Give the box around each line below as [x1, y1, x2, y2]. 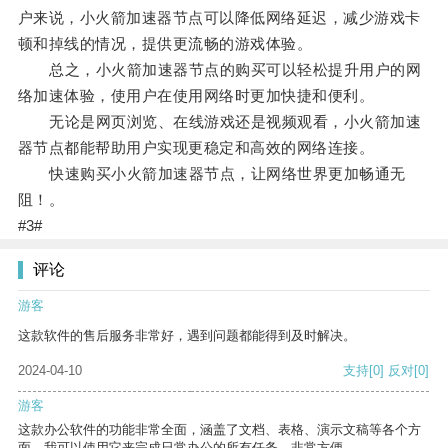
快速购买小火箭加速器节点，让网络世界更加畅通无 [17, 165, 406, 183]
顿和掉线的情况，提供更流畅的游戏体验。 [17, 35, 313, 53]
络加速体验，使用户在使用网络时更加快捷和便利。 [17, 87, 375, 105]
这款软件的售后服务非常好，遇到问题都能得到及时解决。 [18, 328, 356, 344]
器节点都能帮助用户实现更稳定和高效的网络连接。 [17, 139, 375, 157]
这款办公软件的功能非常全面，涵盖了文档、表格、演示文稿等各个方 [18, 422, 421, 438]
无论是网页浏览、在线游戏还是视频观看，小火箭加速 [17, 113, 422, 131]
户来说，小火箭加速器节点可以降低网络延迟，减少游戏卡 [17, 9, 421, 27]
